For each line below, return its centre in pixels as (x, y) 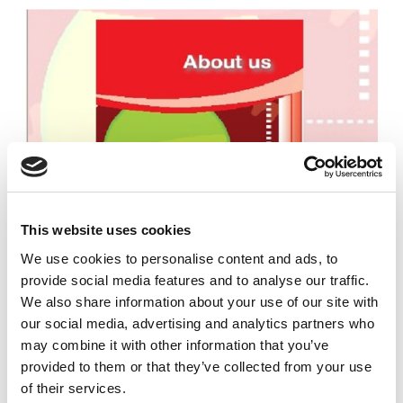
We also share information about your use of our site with (200, 301)
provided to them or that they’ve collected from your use (196, 366)
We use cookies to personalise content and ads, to (179, 258)
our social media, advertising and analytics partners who (197, 323)
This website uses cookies (106, 230)
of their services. (73, 388)
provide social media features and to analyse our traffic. (195, 280)
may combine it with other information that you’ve (175, 345)
